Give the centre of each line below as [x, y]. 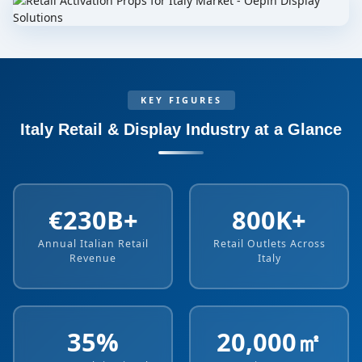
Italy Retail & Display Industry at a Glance [181, 129]
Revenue [93, 258]
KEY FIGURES [181, 100]
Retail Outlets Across [269, 243]
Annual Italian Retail [93, 243]
